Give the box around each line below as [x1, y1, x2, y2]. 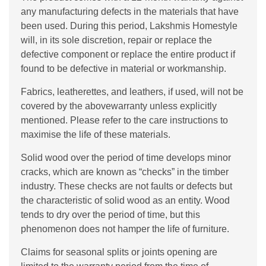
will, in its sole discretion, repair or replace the [21, 34, 212, 45]
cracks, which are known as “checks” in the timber [21, 166, 229, 177]
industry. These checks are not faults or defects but [21, 180, 232, 191]
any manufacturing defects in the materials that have [21, 6, 239, 17]
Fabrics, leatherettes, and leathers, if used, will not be [21, 86, 243, 97]
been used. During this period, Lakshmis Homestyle [21, 20, 237, 31]
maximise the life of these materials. [21, 129, 170, 140]
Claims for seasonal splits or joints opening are [21, 246, 217, 257]
